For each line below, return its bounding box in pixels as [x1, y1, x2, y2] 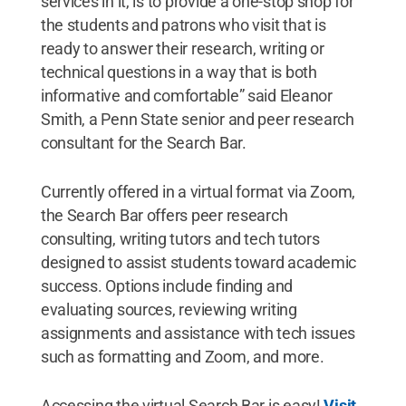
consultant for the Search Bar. [40, 132, 246, 152]
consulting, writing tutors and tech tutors [40, 228, 320, 248]
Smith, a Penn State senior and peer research [40, 109, 354, 129]
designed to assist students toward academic [40, 252, 357, 272]
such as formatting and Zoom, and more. [40, 346, 324, 366]
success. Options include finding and [40, 275, 294, 295]
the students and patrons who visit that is [40, 14, 326, 34]
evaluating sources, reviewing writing [40, 299, 297, 319]
